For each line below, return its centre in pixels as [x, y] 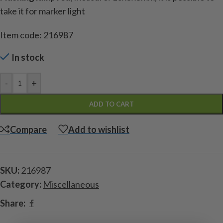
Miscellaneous [71, 184]
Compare [28, 129]
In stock [28, 57]
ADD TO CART [111, 104]
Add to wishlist [99, 129]
